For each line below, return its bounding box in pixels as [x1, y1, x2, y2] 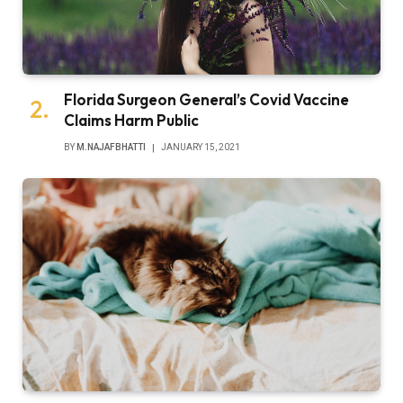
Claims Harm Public [64, 110, 199, 130]
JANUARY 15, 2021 [161, 141, 240, 152]
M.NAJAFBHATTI [76, 141, 146, 152]
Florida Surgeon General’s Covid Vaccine [64, 89, 349, 109]
